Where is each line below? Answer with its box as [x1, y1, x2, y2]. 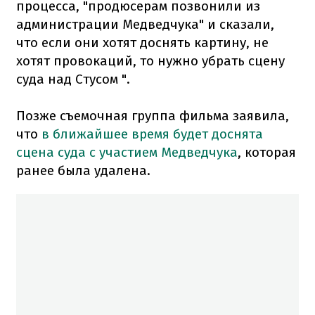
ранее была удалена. [16, 162, 150, 179]
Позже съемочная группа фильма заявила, [16, 107, 289, 124]
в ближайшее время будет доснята [41, 125, 263, 142]
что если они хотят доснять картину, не [16, 34, 269, 51]
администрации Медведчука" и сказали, [16, 15, 274, 32]
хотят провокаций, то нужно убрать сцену [16, 52, 285, 69]
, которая [238, 143, 296, 160]
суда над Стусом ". [16, 70, 130, 87]
